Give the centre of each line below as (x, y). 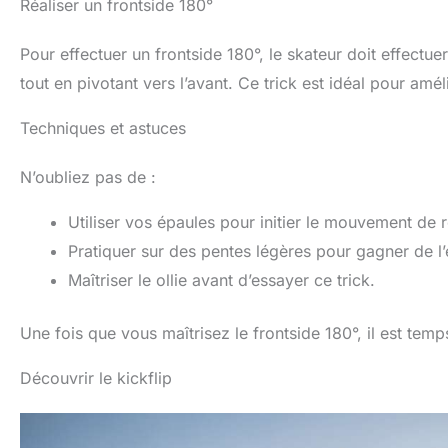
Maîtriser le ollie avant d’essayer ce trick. (221, 280)
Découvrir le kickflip (96, 378)
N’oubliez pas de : (88, 177)
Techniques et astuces (103, 128)
